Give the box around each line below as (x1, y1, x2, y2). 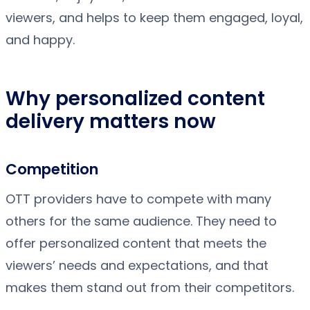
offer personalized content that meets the (6, 235, 266, 252)
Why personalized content (6, 85, 265, 113)
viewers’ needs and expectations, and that (6, 257, 268, 274)
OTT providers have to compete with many (6, 190, 271, 208)
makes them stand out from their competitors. (6, 279, 294, 296)
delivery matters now (6, 108, 216, 136)
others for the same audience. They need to (6, 212, 277, 230)
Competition (6, 158, 98, 181)
